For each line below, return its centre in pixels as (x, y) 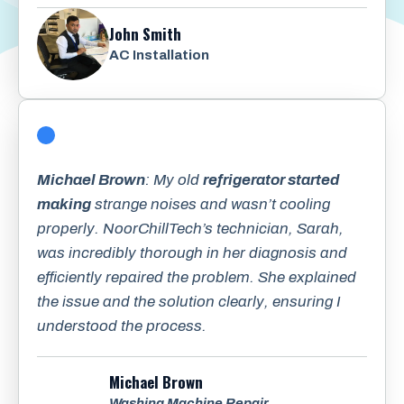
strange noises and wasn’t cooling (211, 204)
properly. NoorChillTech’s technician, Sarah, (190, 228)
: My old (174, 179)
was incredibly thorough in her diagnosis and (192, 252)
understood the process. (122, 326)
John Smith (145, 33)
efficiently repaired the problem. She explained (197, 277)
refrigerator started (271, 179)
